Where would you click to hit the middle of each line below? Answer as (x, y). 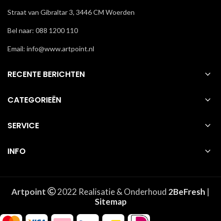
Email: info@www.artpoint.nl (51, 49)
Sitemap (110, 202)
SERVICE (23, 126)
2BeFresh (187, 192)
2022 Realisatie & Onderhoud (112, 192)
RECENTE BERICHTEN (46, 74)
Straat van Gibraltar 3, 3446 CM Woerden (71, 12)
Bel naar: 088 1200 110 (43, 31)
